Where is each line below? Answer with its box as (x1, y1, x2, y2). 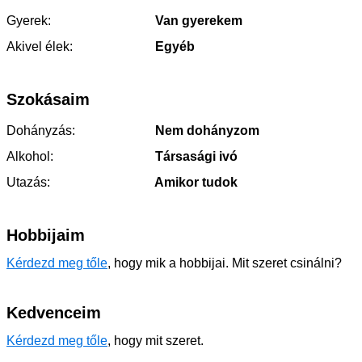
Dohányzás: (6, 123, 75, 137)
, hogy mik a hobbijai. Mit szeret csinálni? (107, 255, 342, 270)
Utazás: (6, 175, 50, 189)
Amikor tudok (152, 175, 238, 189)
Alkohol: (6, 149, 53, 163)
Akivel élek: (6, 39, 73, 53)
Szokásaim (6, 90, 90, 108)
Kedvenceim (6, 303, 101, 322)
